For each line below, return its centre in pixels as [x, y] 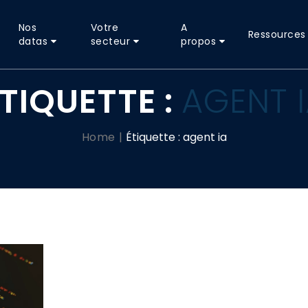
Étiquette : [154, 137]
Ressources [277, 34]
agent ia [205, 137]
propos [199, 41]
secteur [110, 41]
